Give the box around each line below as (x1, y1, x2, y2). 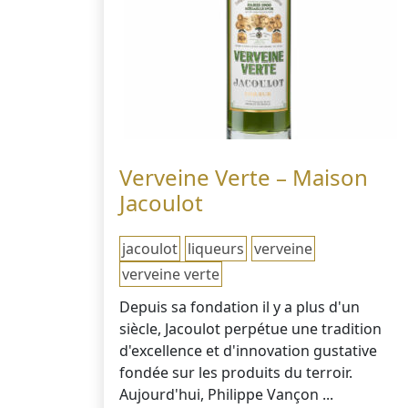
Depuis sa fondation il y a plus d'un (119, 297, 361, 317)
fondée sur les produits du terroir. (119, 362, 353, 382)
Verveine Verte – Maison (119, 162, 369, 192)
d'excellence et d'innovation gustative (119, 341, 378, 361)
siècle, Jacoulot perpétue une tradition (119, 319, 382, 339)
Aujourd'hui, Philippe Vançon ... (119, 384, 334, 404)
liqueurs (188, 239, 245, 259)
